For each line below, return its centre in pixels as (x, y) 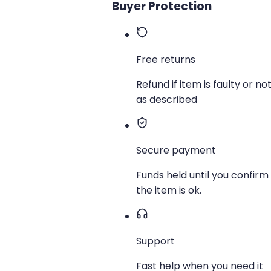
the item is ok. (169, 191)
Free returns (166, 60)
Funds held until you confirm (202, 175)
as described (167, 100)
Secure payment (176, 151)
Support (155, 241)
